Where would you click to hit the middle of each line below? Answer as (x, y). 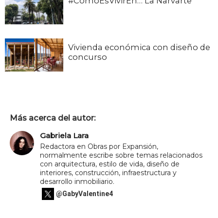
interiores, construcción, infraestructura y (108, 173)
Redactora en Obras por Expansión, (99, 146)
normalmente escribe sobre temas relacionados (121, 155)
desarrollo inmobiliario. (77, 181)
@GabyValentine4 (84, 194)
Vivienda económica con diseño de (139, 47)
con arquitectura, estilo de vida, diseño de (110, 164)
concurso (88, 57)
